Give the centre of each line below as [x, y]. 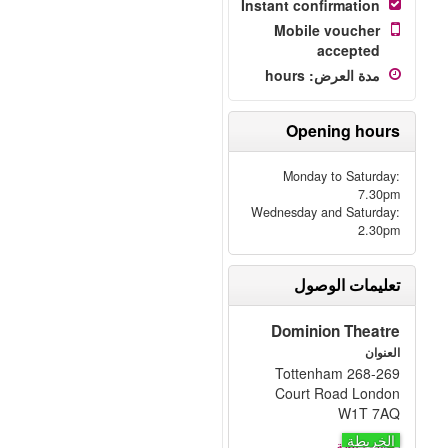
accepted [349, 50]
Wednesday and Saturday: [326, 212]
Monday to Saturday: [342, 176]
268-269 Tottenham [309, 373]
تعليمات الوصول [347, 284]
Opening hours [343, 130]
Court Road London [338, 393]
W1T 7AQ [369, 413]
